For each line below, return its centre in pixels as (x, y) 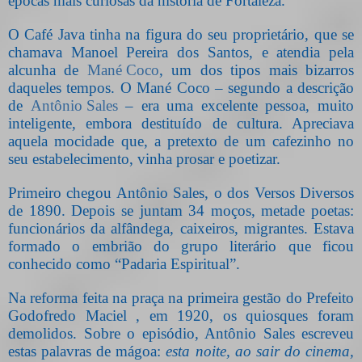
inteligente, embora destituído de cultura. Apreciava (181, 124)
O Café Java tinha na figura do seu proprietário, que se (181, 35)
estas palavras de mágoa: (87, 351)
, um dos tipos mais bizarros (257, 70)
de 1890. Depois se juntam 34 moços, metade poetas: (181, 211)
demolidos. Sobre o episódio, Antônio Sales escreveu (181, 334)
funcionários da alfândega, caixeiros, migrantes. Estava (181, 229)
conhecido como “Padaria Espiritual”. (124, 264)
